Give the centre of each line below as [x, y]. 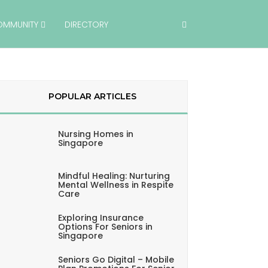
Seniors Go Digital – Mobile [116, 259]
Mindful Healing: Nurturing [114, 176]
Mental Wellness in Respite [115, 185]
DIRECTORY [86, 25]
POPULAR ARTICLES [92, 96]
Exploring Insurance [100, 217]
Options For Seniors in [105, 226]
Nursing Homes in [95, 134]
